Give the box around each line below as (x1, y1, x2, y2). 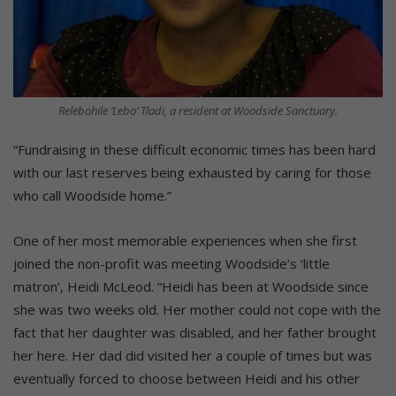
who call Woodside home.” (13, 187, 171, 205)
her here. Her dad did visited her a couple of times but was (13, 346, 372, 365)
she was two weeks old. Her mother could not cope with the (13, 301, 381, 319)
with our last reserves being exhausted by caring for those (13, 164, 371, 182)
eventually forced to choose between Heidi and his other (13, 369, 360, 388)
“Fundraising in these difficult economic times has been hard (13, 141, 376, 159)
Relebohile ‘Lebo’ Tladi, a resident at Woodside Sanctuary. (58, 103, 338, 119)
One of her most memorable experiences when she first (13, 232, 357, 250)
